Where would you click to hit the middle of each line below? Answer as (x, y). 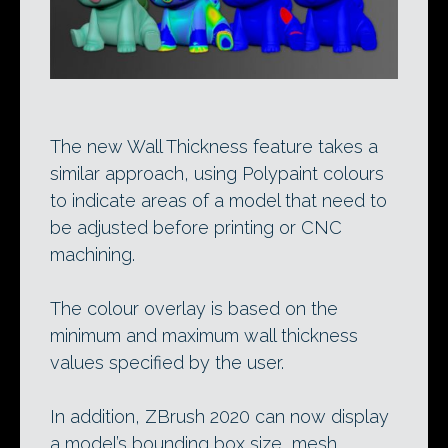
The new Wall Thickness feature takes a (214, 146)
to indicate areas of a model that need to (218, 200)
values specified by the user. (167, 362)
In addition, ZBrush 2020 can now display (219, 416)
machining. (92, 254)
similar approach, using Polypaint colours (217, 173)
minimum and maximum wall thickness (204, 335)
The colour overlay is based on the (194, 308)
